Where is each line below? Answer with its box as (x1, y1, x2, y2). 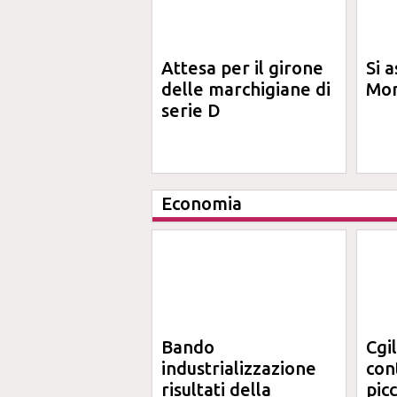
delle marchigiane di (161, 79, 331, 99)
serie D (161, 100, 221, 121)
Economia (161, 193, 242, 214)
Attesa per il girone (161, 58, 323, 78)
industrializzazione (161, 358, 316, 378)
